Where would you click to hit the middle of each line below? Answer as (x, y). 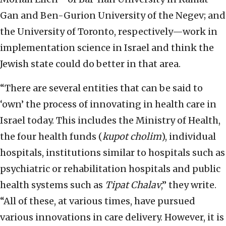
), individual (189, 137)
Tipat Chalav (133, 185)
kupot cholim (132, 137)
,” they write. (189, 185)
